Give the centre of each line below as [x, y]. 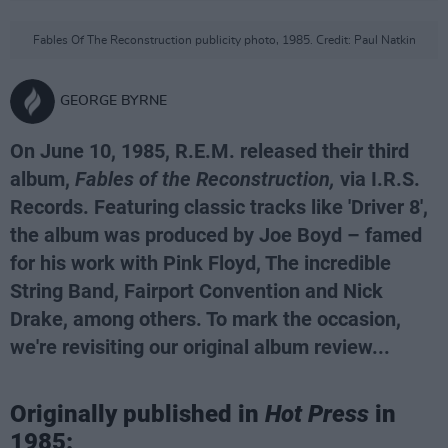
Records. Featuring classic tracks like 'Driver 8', [219, 207]
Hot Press [317, 414]
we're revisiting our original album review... [200, 347]
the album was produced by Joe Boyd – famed [216, 235]
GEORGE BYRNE [113, 101]
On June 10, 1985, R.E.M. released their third [209, 151]
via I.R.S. [377, 179]
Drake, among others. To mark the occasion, [205, 319]
